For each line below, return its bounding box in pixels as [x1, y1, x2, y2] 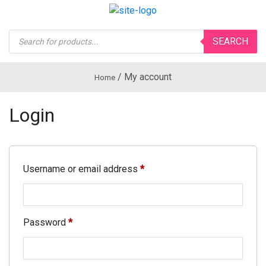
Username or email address [23, 163, 140, 175]
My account [124, 71, 172, 83]
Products [8, 27, 46, 39]
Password [23, 216, 68, 228]
